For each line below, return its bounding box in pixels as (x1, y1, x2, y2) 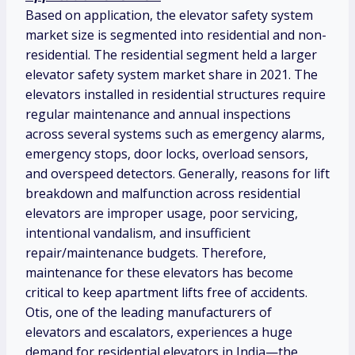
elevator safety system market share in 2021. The (25, 66, 318, 84)
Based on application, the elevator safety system (25, 6, 313, 25)
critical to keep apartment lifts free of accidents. (25, 284, 307, 302)
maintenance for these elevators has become (25, 264, 293, 282)
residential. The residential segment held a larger (25, 46, 317, 64)
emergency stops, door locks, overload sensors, (25, 145, 308, 163)
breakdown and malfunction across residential (25, 185, 300, 203)
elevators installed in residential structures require (25, 86, 326, 104)
